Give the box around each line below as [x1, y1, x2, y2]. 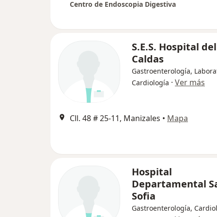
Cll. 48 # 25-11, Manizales [70, 113, 160, 124]
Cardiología [132, 78, 169, 88]
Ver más [175, 77, 205, 88]
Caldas [132, 52, 164, 66]
